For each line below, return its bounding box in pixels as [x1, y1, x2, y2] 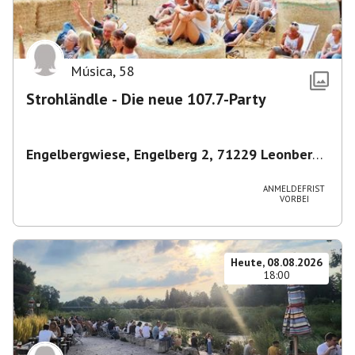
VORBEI [279, 193, 309, 204]
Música [71, 62, 113, 80]
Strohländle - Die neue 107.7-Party [26, 89, 266, 109]
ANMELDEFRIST [263, 183, 325, 194]
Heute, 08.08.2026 [231, 255, 323, 269]
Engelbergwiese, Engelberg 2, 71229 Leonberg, [26, 145, 324, 163]
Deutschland [26, 162, 105, 180]
